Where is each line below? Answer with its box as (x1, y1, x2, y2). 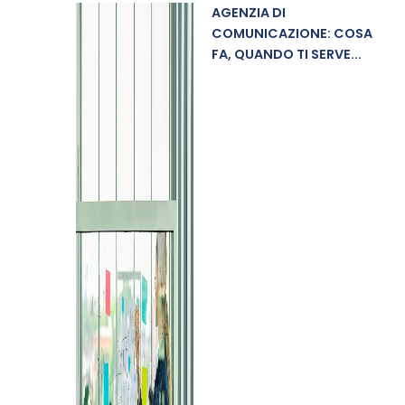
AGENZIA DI (211, 4, 286, 22)
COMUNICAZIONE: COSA (211, 24, 372, 42)
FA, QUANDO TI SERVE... (211, 45, 362, 63)
